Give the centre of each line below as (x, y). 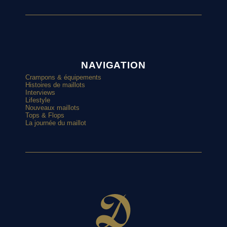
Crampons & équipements (64, 77)
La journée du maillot (56, 123)
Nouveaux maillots (53, 107)
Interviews (41, 92)
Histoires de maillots (55, 85)
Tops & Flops (45, 115)
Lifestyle (38, 100)
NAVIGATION (113, 65)
